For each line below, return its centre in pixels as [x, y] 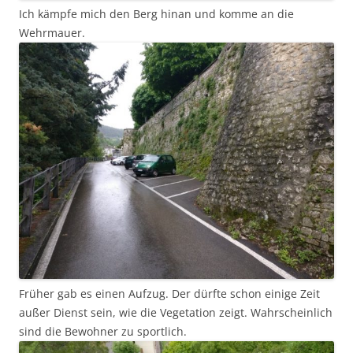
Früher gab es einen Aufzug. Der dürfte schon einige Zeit [169, 294]
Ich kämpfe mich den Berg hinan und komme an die [156, 14]
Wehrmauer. [52, 33]
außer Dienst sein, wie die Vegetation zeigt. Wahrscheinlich [176, 313]
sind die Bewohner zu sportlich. [103, 332]
